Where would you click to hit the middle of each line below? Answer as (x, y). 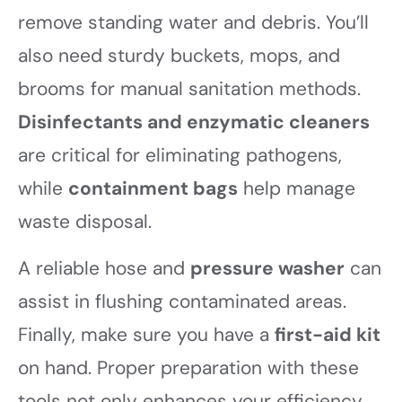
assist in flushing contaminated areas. (182, 301)
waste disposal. (85, 222)
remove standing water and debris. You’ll (193, 23)
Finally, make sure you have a (146, 334)
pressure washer (267, 268)
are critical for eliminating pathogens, (180, 156)
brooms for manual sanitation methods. (189, 89)
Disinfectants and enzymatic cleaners (194, 122)
